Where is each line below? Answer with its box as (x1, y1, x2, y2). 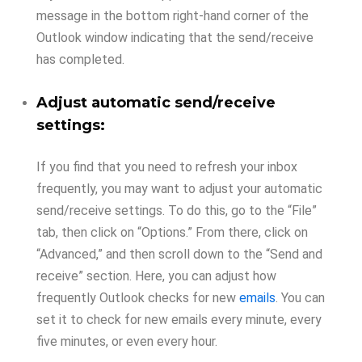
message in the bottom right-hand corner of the (36, 8, 309, 23)
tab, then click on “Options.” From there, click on (36, 225, 308, 240)
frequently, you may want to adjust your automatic (36, 181, 322, 196)
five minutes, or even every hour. (36, 334, 217, 349)
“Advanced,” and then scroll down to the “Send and (36, 246, 322, 262)
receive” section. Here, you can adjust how (36, 268, 276, 284)
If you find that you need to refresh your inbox (36, 159, 297, 175)
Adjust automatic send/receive (36, 94, 276, 112)
